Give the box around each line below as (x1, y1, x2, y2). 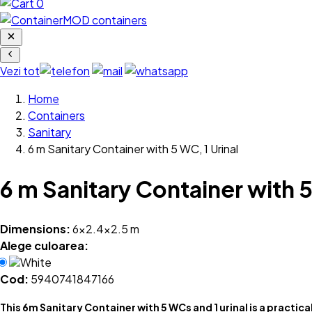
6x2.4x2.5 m (72, 221, 139, 236)
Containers (28, 108, 85, 123)
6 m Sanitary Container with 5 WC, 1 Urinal (28, 141, 238, 156)
